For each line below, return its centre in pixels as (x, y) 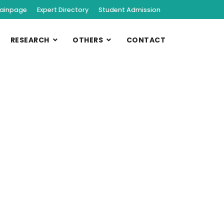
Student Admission (129, 10)
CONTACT (146, 40)
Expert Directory (63, 10)
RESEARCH (30, 40)
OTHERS (88, 40)
